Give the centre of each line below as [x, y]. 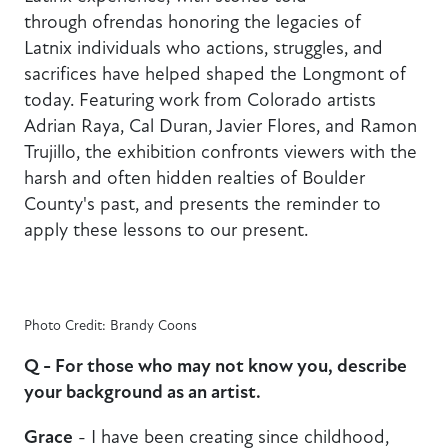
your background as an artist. [146, 391]
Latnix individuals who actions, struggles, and [203, 48]
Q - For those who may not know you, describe [215, 365]
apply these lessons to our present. [168, 230]
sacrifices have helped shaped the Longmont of [215, 74]
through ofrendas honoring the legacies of [192, 22]
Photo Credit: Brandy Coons [110, 326]
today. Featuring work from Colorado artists [200, 100]
